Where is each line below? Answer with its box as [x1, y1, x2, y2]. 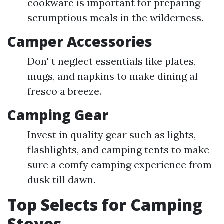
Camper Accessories [7, 32, 152, 51]
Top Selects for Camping [7, 194, 202, 216]
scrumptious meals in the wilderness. [27, 11, 203, 24]
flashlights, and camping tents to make [27, 143, 209, 156]
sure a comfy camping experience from [27, 158, 212, 171]
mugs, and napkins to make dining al [27, 70, 198, 83]
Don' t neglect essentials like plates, [27, 55, 196, 68]
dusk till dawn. [27, 173, 95, 186]
